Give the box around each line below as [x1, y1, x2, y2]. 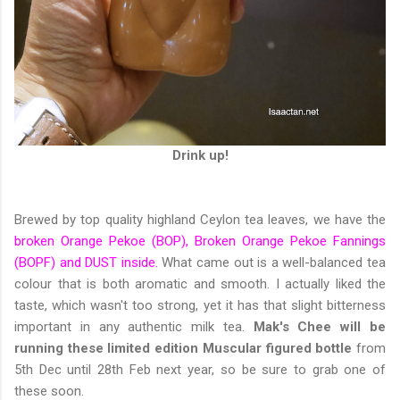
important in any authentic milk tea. [14, 319, 254, 336]
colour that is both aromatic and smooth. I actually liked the [14, 276, 386, 293]
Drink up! [171, 147, 229, 164]
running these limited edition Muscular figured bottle [14, 340, 353, 357]
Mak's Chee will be [253, 319, 387, 336]
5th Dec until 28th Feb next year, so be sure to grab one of [14, 362, 386, 379]
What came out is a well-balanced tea [157, 254, 387, 271]
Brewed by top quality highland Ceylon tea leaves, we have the [14, 212, 386, 229]
